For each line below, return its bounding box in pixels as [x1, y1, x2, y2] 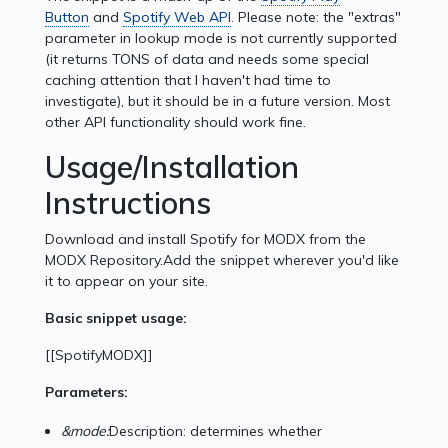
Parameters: [45, 383, 129, 402]
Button [45, 8, 90, 27]
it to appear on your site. [45, 272, 209, 291]
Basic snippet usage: [45, 309, 188, 328]
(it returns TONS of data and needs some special [45, 50, 370, 69]
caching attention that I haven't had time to [45, 71, 332, 90]
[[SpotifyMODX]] [45, 346, 154, 365]
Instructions [45, 184, 212, 223]
